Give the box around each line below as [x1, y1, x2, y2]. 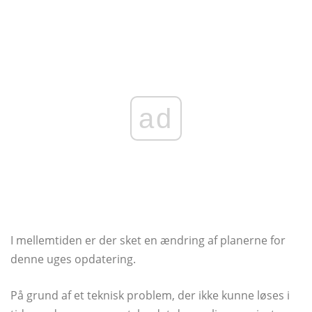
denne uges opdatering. [10, 251, 136, 267]
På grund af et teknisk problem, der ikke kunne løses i [10, 288, 290, 304]
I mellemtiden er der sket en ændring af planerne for [10, 233, 286, 249]
